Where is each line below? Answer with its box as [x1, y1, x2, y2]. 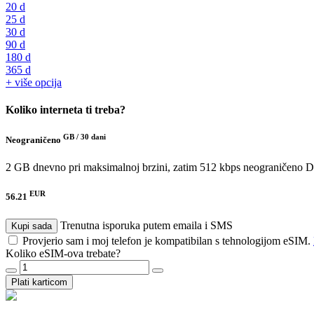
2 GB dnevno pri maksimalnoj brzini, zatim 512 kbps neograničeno [6, 161, 303, 174]
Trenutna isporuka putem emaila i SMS [60, 219, 233, 231]
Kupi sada [11, 220, 52, 231]
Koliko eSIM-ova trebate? [6, 247, 121, 259]
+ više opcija [6, 76, 62, 89]
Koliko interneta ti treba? [6, 104, 125, 116]
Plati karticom [11, 276, 67, 287]
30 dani [81, 132, 106, 141]
